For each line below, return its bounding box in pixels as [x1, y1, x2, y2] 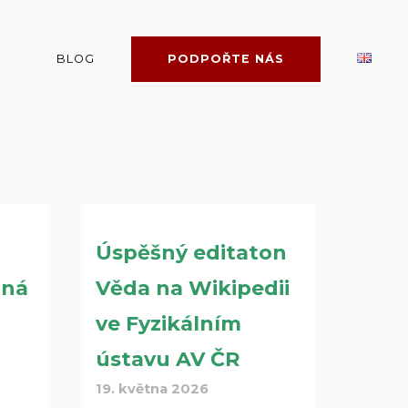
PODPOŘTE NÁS [168, 52, 284, 66]
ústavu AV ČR [95, 346, 240, 372]
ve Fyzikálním [95, 311, 241, 336]
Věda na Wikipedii [95, 275, 290, 301]
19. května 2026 [95, 380, 209, 397]
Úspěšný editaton [95, 240, 287, 265]
